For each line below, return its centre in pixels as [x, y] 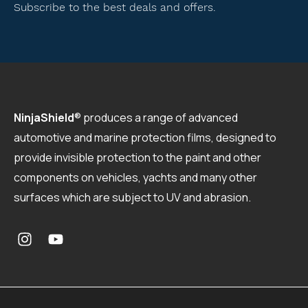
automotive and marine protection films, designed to [145, 137]
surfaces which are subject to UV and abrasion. [132, 197]
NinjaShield [44, 117]
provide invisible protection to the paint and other [137, 157]
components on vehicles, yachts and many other [135, 177]
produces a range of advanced [161, 117]
